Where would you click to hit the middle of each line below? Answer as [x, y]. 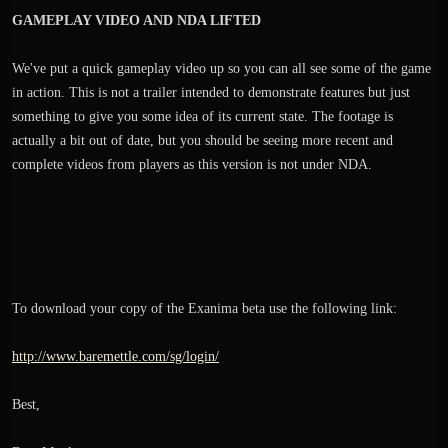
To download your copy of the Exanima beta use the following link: [204, 308]
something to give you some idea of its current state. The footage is [202, 116]
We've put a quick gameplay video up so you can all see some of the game [221, 68]
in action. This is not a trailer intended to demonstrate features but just [211, 92]
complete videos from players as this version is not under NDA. [192, 164]
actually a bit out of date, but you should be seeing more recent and [202, 140]
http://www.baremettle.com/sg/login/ [115, 356]
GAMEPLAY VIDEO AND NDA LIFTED [136, 20]
